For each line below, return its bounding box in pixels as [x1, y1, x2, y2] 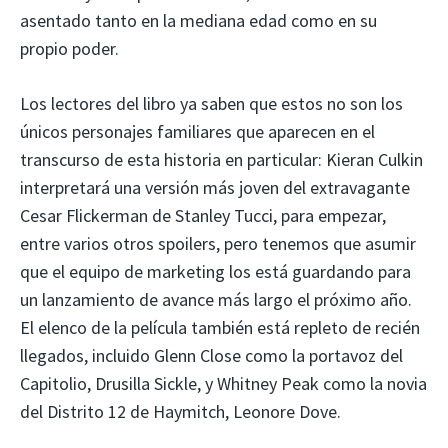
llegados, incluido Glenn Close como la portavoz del [20, 343, 403, 367]
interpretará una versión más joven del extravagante [20, 175, 410, 199]
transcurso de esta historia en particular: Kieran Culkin [20, 147, 423, 171]
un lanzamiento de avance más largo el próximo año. [20, 287, 412, 311]
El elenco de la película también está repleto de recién [20, 315, 420, 339]
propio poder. [20, 36, 119, 60]
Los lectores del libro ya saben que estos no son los [20, 91, 403, 115]
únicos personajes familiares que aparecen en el [20, 119, 375, 143]
